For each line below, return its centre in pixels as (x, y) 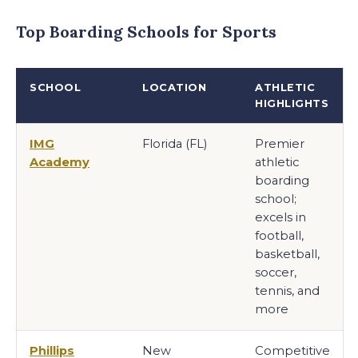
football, (279, 235)
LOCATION (175, 87)
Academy (60, 162)
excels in (280, 217)
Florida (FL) (175, 143)
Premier (280, 143)
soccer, (276, 272)
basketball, (287, 254)
